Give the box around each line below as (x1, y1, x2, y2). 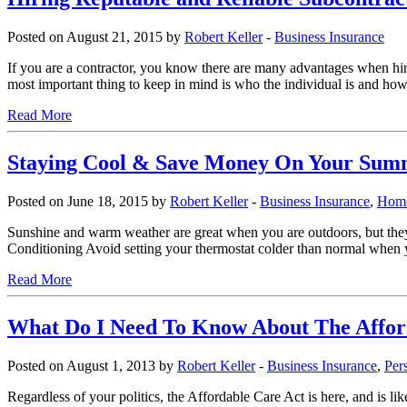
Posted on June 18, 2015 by (7, 193, 170, 209)
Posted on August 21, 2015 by (7, 29, 184, 45)
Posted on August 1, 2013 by (7, 357, 177, 373)
